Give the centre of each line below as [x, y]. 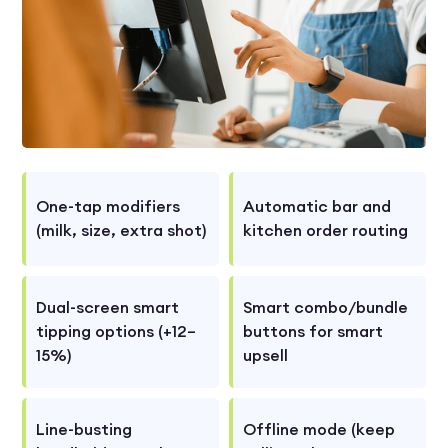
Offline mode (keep [319, 430]
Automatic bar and [317, 207]
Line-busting [84, 430]
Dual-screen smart [108, 308]
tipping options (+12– [116, 332]
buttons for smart [313, 332]
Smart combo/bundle [325, 308]
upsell [265, 356]
